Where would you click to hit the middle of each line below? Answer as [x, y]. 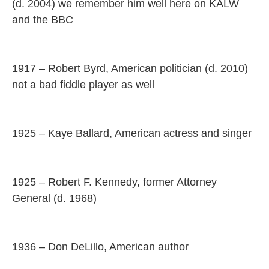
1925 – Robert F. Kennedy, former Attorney [114, 182]
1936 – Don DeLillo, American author [100, 247]
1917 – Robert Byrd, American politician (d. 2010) [130, 68]
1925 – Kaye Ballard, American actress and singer [132, 133]
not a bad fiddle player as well [83, 85]
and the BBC [43, 20]
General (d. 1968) [54, 198]
